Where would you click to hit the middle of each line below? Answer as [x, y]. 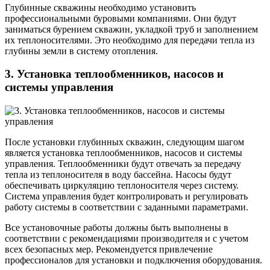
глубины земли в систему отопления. [81, 51]
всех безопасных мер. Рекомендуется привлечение [109, 250]
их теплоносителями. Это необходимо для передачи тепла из [130, 40]
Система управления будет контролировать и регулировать [126, 196]
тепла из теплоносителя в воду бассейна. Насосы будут [118, 175]
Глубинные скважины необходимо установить [100, 7]
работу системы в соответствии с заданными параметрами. [127, 207]
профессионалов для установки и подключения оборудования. [133, 260]
